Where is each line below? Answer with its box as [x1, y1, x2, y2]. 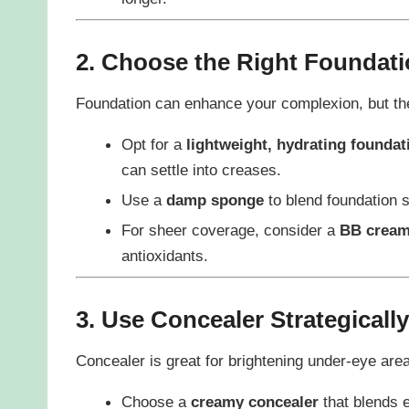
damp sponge [165, 190, 264, 209]
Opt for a [121, 134, 186, 153]
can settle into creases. [121, 160, 281, 179]
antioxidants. [121, 246, 208, 265]
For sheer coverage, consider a [121, 220, 340, 239]
